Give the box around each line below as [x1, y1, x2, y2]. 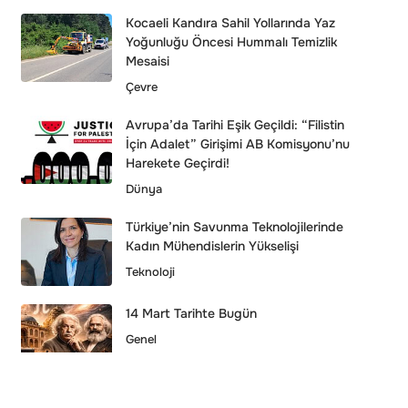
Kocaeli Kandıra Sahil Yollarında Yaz [125, 14, 335, 31]
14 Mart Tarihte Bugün [125, 304, 257, 321]
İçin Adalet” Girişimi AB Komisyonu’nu [125, 135, 350, 152]
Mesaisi [125, 52, 169, 69]
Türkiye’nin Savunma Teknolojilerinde [125, 218, 343, 235]
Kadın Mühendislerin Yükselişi [125, 237, 299, 254]
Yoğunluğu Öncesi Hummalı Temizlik [125, 33, 337, 50]
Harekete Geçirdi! [125, 154, 229, 171]
